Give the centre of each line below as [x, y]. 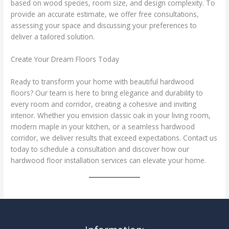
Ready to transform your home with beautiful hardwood [102, 81]
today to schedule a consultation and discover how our [100, 149]
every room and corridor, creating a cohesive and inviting [104, 104]
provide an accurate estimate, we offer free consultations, [105, 14]
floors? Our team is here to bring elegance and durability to [107, 93]
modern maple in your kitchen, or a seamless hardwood [103, 126]
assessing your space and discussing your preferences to [104, 25]
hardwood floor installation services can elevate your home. [109, 160]
